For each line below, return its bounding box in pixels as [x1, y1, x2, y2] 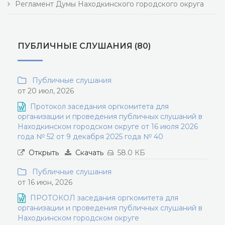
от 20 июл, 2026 [18, 86, 74, 95]
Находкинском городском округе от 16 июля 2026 [18, 122, 198, 131]
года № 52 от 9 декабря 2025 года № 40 [18, 132, 163, 141]
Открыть [29, 148, 59, 157]
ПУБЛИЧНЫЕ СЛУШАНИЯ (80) [18, 41, 151, 51]
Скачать [75, 148, 103, 157]
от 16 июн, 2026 [18, 178, 72, 187]
